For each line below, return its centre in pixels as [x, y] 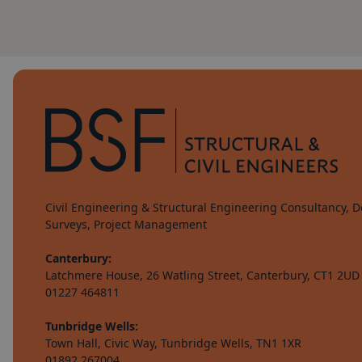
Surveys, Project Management [126, 224]
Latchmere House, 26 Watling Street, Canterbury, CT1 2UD [202, 275]
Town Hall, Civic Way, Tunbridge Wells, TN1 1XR [173, 343]
